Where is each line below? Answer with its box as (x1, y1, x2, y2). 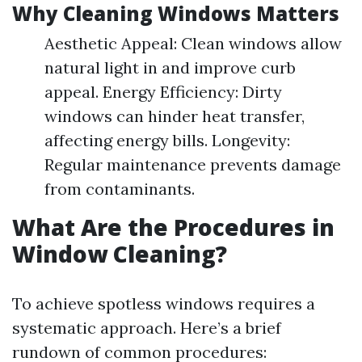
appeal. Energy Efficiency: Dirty (44, 82, 282, 102)
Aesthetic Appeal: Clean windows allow (44, 33, 342, 53)
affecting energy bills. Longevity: (44, 130, 290, 150)
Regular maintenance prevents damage (44, 154, 341, 175)
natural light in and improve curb (44, 57, 296, 78)
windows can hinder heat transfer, (44, 106, 305, 126)
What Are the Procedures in (12, 212, 335, 242)
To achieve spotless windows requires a (12, 293, 315, 314)
